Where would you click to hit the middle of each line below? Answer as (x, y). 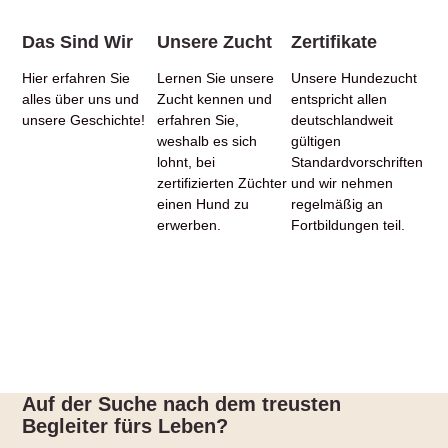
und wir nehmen (342, 183)
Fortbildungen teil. (348, 225)
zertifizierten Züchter (221, 183)
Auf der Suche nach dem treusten (182, 404)
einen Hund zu (202, 204)
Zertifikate (334, 42)
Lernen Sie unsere (215, 78)
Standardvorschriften (357, 162)
